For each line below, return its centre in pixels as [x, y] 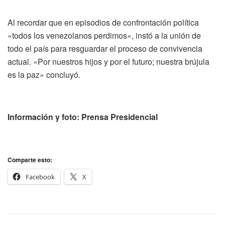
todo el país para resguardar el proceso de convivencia [105, 48]
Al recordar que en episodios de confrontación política [103, 22]
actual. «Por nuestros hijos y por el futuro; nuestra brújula [108, 61]
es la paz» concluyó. [44, 74]
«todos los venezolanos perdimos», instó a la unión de [104, 35]
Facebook [40, 177]
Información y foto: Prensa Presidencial [83, 117]
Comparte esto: [30, 159]
